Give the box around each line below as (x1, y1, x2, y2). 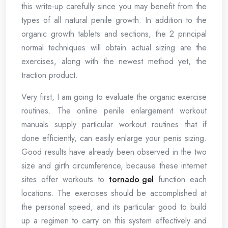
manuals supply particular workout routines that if (21, 119, 207, 130)
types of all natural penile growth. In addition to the (21, 14, 207, 26)
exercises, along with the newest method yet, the (21, 55, 207, 67)
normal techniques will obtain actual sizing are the (21, 42, 207, 53)
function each (158, 174, 207, 185)
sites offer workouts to (21, 174, 109, 185)
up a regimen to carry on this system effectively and (21, 215, 207, 226)
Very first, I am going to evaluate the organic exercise (21, 91, 207, 103)
